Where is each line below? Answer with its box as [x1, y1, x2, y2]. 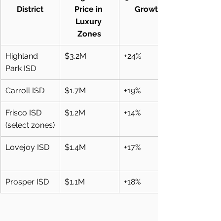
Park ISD [5, 64, 36, 74]
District [17, 4, 43, 14]
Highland [5, 51, 40, 61]
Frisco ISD [5, 108, 43, 118]
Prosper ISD [5, 177, 49, 187]
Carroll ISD [5, 86, 44, 96]
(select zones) [5, 120, 55, 130]
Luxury [75, 17, 104, 27]
